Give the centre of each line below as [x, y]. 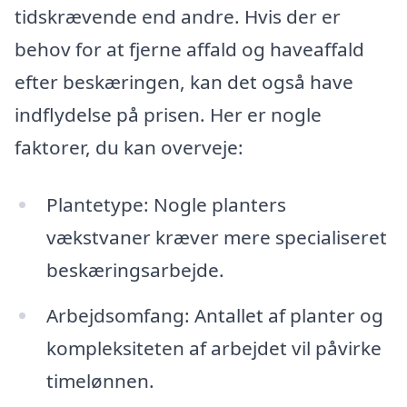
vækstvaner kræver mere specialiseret [216, 238]
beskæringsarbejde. [135, 270]
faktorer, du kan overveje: [129, 147]
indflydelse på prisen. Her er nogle [168, 114]
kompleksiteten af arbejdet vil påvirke [213, 348]
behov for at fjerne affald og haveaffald [189, 49]
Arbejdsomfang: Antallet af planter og [214, 316]
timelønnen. [100, 381]
